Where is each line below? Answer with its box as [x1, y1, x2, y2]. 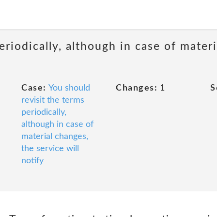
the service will [21, 144, 79, 153]
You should [48, 84, 90, 93]
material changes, [21, 132, 88, 141]
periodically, [21, 108, 66, 117]
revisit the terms [21, 96, 84, 105]
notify [21, 156, 44, 165]
